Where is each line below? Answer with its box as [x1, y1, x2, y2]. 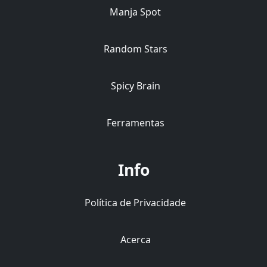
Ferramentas [106, 116, 164, 130]
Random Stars [103, 42, 167, 56]
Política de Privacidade [85, 196, 187, 210]
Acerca [120, 233, 151, 247]
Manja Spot [110, 5, 162, 19]
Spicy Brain [110, 79, 160, 93]
